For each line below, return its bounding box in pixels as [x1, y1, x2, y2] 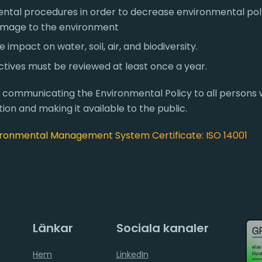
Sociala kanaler [116, 219, 209, 236]
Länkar [33, 219, 73, 236]
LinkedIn [116, 248, 149, 260]
